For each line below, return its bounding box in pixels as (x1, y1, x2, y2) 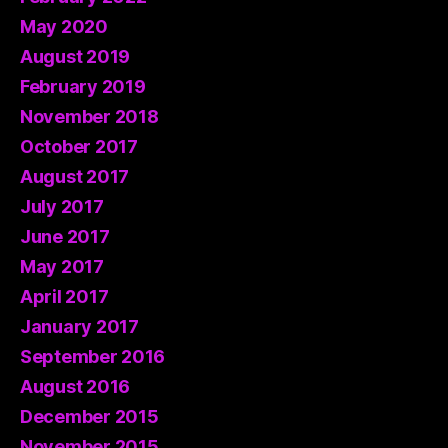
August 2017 (20, 165, 130, 187)
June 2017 (20, 225, 110, 247)
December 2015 (20, 405, 159, 427)
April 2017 (20, 285, 109, 307)
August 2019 (20, 45, 131, 67)
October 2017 (20, 135, 138, 157)
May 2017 (20, 255, 104, 277)
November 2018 (20, 105, 159, 127)
